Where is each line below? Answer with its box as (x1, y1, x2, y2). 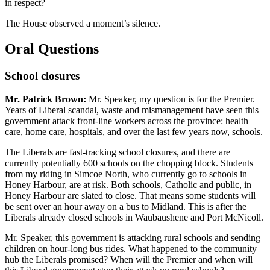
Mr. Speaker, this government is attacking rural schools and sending (5, 232, 260, 243)
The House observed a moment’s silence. (5, 18, 160, 29)
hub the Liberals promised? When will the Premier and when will (5, 254, 253, 265)
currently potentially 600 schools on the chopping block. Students (5, 157, 253, 168)
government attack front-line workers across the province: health (5, 115, 248, 126)
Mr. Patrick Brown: (5, 93, 86, 104)
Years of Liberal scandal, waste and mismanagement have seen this (5, 104, 259, 115)
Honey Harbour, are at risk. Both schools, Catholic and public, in (5, 179, 251, 190)
